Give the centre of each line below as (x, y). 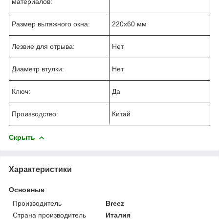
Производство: (35, 114)
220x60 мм (129, 24)
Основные (27, 189)
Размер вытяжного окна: (51, 24)
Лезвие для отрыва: (43, 46)
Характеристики (40, 169)
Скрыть (22, 137)
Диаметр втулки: (38, 69)
